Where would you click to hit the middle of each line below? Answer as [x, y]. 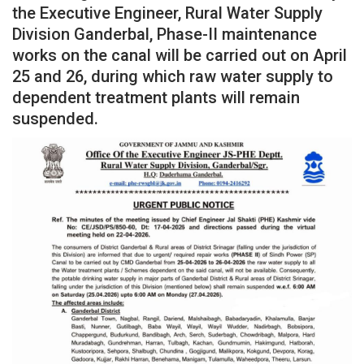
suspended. [55, 118]
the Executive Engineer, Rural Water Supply [167, 13]
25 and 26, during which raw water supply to [173, 76]
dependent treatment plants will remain [156, 97]
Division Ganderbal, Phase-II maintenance [165, 34]
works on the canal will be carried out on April [180, 55]
